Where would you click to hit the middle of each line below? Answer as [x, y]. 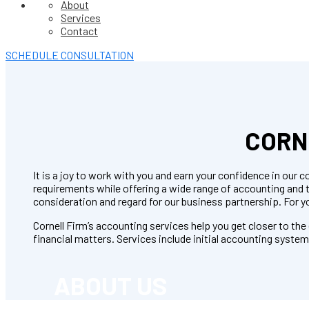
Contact [79, 31]
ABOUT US [111, 285]
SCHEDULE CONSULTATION [70, 55]
